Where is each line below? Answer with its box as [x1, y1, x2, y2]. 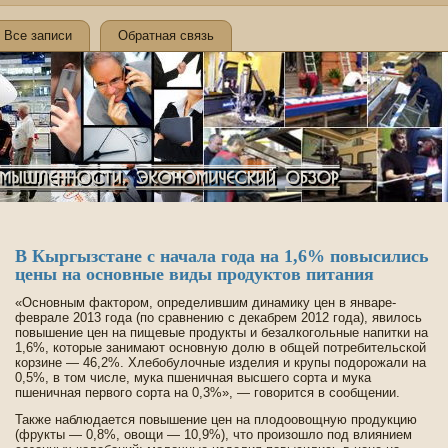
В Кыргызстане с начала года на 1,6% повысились [15, 246, 429, 266]
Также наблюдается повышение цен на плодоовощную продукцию [15, 412, 417, 427]
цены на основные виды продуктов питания [15, 264, 374, 284]
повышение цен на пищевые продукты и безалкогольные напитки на [15, 325, 428, 340]
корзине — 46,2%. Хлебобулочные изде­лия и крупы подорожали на [15, 355, 426, 370]
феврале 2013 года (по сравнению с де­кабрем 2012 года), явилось [15, 310, 422, 325]
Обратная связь [118, 28, 214, 43]
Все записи [4, 28, 72, 43]
